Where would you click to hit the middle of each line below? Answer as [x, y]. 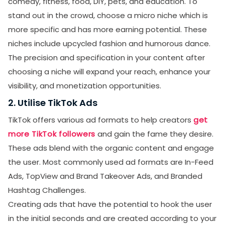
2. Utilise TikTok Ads [53, 102]
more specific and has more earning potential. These [107, 29]
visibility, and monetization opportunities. [86, 85]
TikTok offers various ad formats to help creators [101, 120]
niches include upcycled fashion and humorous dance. [109, 43]
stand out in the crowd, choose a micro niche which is [108, 15]
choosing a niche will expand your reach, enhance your [109, 71]
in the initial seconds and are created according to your [112, 218]
